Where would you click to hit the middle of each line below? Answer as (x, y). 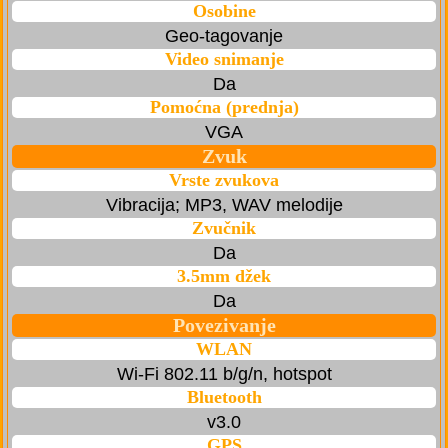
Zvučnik (224, 228)
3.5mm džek (224, 276)
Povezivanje (224, 325)
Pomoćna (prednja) (224, 107)
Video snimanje (224, 59)
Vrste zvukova (224, 180)
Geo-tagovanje (224, 36)
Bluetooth (224, 397)
